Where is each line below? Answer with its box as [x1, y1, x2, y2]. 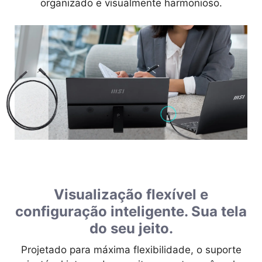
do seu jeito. [89, 219, 173, 237]
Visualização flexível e [54, 185, 208, 203]
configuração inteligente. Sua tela [15, 202, 247, 220]
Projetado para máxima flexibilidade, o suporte [20, 243, 242, 256]
